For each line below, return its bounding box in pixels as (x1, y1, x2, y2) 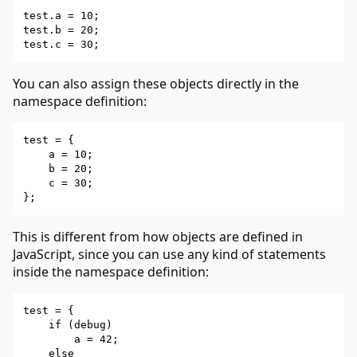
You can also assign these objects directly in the (13, 74, 299, 92)
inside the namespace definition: (13, 262, 209, 280)
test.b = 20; (23, 23, 100, 36)
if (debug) (23, 318, 112, 331)
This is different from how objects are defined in (13, 227, 303, 245)
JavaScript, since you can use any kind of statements (13, 245, 326, 263)
